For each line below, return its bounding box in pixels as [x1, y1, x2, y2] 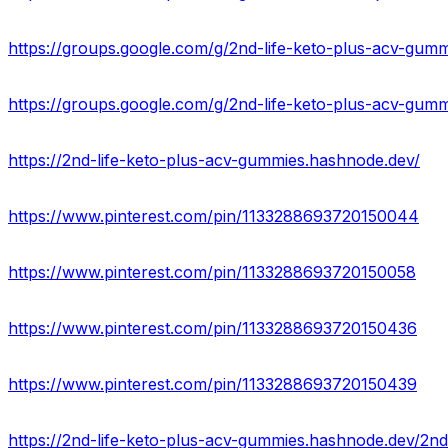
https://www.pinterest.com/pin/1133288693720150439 [8, 374, 417, 395]
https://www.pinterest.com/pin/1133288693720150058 [8, 262, 416, 283]
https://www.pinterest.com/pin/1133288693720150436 [8, 318, 417, 339]
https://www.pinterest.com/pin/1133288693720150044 [8, 206, 419, 227]
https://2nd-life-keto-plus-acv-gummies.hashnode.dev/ [8, 150, 420, 171]
